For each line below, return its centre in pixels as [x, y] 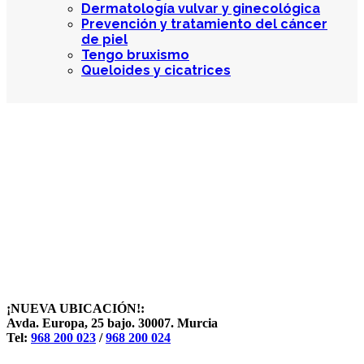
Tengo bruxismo [135, 54]
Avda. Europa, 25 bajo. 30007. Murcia [112, 323]
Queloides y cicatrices [156, 70]
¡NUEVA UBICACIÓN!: [76, 308]
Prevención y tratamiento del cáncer [204, 24]
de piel [104, 39]
